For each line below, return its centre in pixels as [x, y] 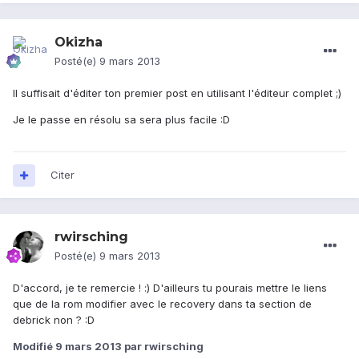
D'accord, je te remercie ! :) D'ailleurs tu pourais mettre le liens [170, 288]
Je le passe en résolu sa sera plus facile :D [121, 120]
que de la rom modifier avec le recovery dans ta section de [162, 304]
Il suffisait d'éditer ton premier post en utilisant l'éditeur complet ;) [177, 93]
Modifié [34, 347]
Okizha [79, 42]
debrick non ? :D [54, 320]
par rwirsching [163, 347]
